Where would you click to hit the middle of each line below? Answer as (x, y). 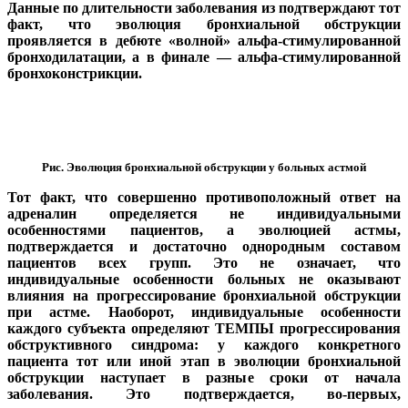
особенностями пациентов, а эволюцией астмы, (204, 230)
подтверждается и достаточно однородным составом (204, 247)
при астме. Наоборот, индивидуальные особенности (204, 312)
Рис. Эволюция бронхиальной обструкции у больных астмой (204, 168)
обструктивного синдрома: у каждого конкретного (204, 345)
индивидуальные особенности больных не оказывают (204, 280)
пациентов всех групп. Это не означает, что (204, 263)
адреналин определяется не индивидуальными (204, 214)
